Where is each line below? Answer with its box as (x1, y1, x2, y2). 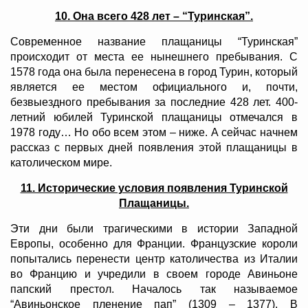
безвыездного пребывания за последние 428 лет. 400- (10, 96, 298, 109)
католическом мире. (10, 157, 112, 169)
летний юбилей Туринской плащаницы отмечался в (10, 111, 298, 124)
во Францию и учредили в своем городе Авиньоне (10, 268, 298, 280)
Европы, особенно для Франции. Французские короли (10, 238, 298, 250)
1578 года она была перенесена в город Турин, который (10, 66, 298, 78)
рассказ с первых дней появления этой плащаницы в (10, 142, 298, 154)
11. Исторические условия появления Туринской (20, 182, 288, 195)
